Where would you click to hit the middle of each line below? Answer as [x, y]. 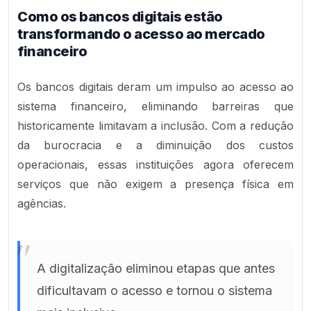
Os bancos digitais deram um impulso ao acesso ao [155, 87]
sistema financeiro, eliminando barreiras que [155, 106]
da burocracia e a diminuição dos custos [155, 145]
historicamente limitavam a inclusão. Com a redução [155, 126]
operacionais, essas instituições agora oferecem [155, 165]
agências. [42, 203]
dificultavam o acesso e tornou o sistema [154, 291]
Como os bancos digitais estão [120, 17]
